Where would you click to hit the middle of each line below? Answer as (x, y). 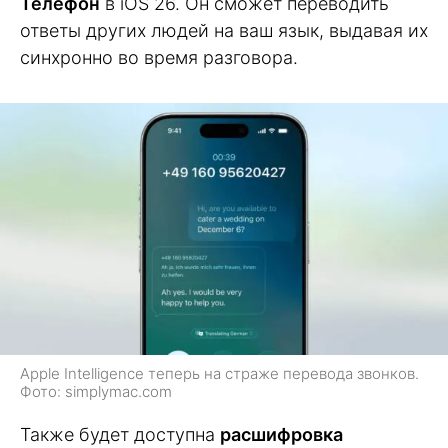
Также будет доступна (120, 434)
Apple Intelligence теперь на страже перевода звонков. (219, 373)
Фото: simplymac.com (96, 391)
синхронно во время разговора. (159, 58)
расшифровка (281, 434)
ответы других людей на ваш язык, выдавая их (224, 31)
